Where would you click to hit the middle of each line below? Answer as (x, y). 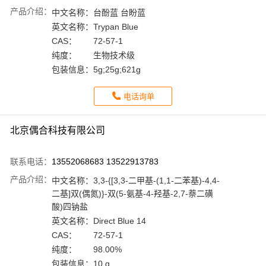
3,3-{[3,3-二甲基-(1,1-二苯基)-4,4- (156, 181)
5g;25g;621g (117, 70)
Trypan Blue (116, 27)
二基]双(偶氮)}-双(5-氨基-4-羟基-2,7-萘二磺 (132, 194)
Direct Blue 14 (120, 221)
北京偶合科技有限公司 (58, 131)
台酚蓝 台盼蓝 (119, 13)
